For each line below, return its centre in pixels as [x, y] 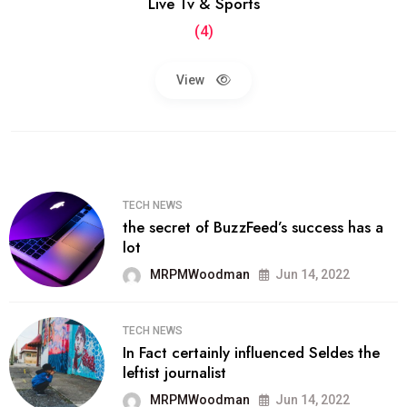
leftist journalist [174, 373]
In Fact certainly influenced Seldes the [251, 353]
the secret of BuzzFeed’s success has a [253, 228]
